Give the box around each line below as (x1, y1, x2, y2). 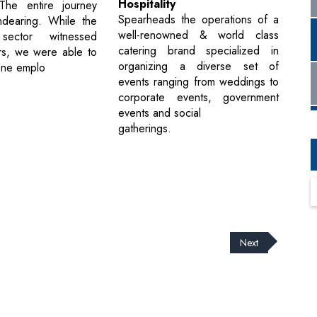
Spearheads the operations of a (118, 11, 279, 28)
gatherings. (118, 120, 172, 137)
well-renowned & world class (118, 27, 279, 44)
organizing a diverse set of (118, 58, 279, 75)
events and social (118, 105, 202, 122)
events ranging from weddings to (118, 74, 279, 91)
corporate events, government (118, 89, 279, 106)
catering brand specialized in (118, 42, 279, 59)
